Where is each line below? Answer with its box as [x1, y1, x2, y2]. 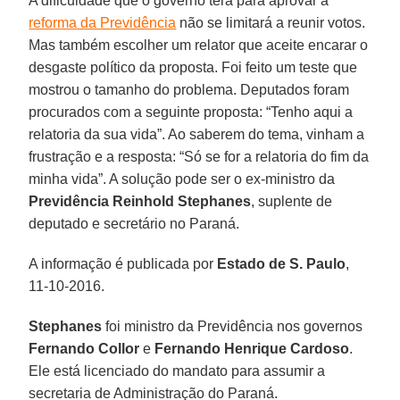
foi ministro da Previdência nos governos [102, 318, 363, 334]
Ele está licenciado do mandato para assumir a [29, 362, 326, 379]
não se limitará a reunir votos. [176, 14, 366, 30]
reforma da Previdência [29, 14, 177, 30]
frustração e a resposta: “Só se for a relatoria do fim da [29, 148, 370, 164]
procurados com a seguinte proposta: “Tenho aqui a [29, 104, 354, 120]
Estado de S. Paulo [217, 255, 346, 271]
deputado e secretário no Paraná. [29, 215, 240, 231]
